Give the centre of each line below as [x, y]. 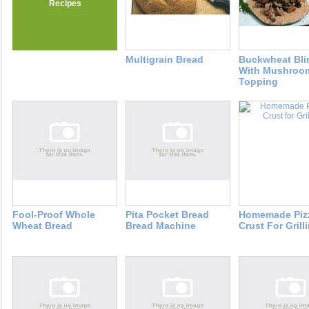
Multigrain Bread [165, 60]
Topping [258, 82]
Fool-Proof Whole [54, 215]
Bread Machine [161, 226]
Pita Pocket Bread [167, 215]
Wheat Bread [42, 226]
